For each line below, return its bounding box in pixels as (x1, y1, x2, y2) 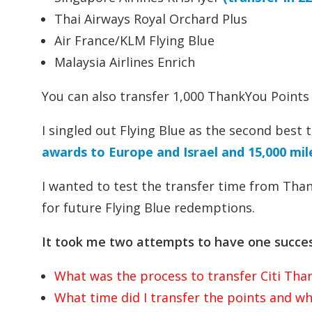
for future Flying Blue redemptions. (42, 199, 255, 216)
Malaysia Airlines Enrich (54, 54, 195, 70)
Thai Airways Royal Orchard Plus (54, 10, 247, 27)
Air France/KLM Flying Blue (54, 32, 214, 49)
